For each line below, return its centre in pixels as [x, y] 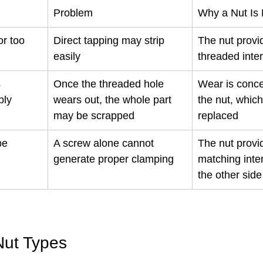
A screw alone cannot [105, 143]
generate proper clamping [114, 159]
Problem [73, 13]
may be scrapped [94, 116]
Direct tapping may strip [110, 41]
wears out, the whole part [114, 100]
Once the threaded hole [110, 84]
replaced [218, 116]
